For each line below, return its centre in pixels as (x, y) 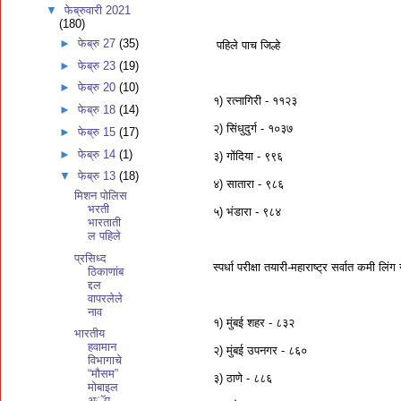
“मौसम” (103, 374)
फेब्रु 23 (99, 65)
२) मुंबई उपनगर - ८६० (260, 350)
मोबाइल (103, 388)
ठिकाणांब (106, 271)
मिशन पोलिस (101, 195)
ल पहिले (105, 235)
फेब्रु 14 (99, 154)
